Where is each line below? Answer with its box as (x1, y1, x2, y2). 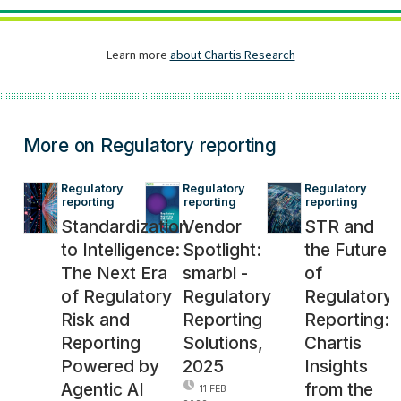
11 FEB (200, 382, 227, 395)
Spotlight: (183, 239, 262, 261)
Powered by (60, 355, 159, 378)
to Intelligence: (60, 239, 180, 261)
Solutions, (183, 332, 264, 354)
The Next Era (60, 262, 167, 285)
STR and (304, 216, 375, 238)
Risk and (60, 309, 130, 331)
